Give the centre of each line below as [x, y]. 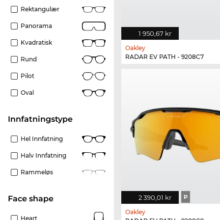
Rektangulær [40, 9]
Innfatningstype [41, 119]
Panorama [36, 26]
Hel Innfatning [42, 139]
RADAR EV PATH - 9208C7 [165, 57]
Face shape [33, 199]
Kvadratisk [36, 43]
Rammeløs [37, 172]
